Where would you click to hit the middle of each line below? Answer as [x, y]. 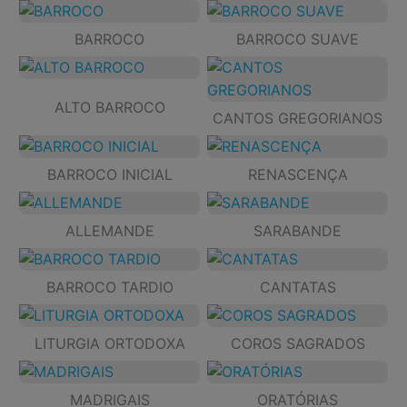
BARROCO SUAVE [298, 40]
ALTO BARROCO [109, 107]
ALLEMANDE [109, 231]
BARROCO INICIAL [109, 175]
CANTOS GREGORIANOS [298, 119]
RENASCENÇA [298, 175]
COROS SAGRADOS [298, 344]
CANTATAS [298, 288]
